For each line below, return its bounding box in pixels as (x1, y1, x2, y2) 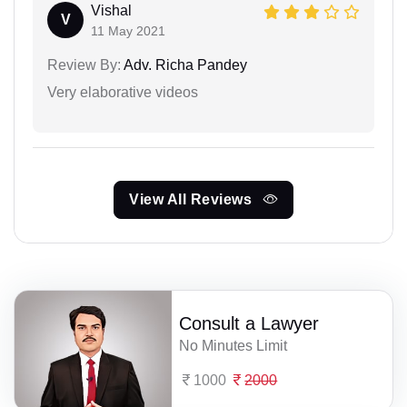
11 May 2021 (91, 24, 165, 38)
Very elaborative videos (47, 84, 198, 100)
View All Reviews (129, 192, 256, 207)
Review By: (47, 57, 121, 73)
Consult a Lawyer (179, 313, 320, 334)
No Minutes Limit (179, 338, 288, 354)
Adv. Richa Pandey (121, 57, 247, 73)
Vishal (91, 3, 132, 18)
